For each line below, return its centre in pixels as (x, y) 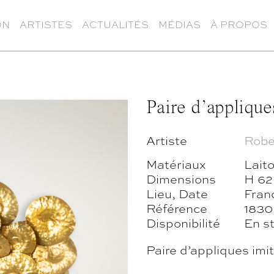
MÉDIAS (180, 24)
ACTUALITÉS (115, 24)
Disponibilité (183, 222)
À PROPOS (239, 24)
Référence (177, 208)
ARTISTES (46, 24)
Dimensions (181, 178)
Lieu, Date (177, 193)
